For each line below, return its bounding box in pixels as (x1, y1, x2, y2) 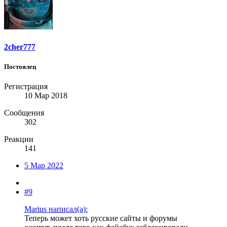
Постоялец (4, 62, 36, 70)
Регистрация (4, 82, 48, 91)
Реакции (4, 134, 33, 143)
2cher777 (4, 42, 35, 51)
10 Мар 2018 (24, 91, 67, 100)
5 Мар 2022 (24, 161, 63, 170)
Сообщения (4, 108, 44, 117)
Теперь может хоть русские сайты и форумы (24, 213, 177, 222)
